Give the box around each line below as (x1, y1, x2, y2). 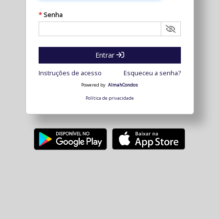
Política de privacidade (85, 95, 134, 102)
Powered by (81, 82, 106, 88)
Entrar (95, 50, 116, 60)
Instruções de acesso (38, 68, 102, 78)
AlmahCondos (108, 82, 138, 88)
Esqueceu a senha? (123, 68, 181, 78)
